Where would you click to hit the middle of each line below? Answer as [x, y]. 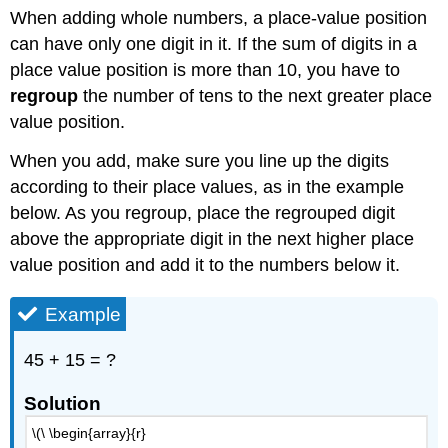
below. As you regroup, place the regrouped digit [203, 212]
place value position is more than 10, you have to [205, 70]
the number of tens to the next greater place [255, 96]
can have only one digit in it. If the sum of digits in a [214, 44]
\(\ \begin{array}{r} [89, 432]
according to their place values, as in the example [207, 186]
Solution [63, 404]
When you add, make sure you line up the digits [200, 160]
